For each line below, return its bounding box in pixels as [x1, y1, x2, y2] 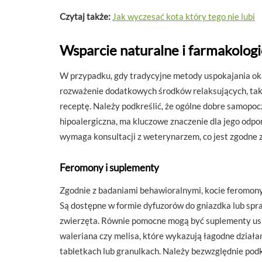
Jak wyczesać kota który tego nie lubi [112, 11, 255, 22]
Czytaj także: [60, 11, 111, 22]
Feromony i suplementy [60, 161, 159, 174]
